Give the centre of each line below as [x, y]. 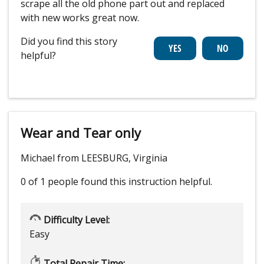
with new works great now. [80, 18]
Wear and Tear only [81, 133]
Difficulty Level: [75, 220]
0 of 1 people [49, 182]
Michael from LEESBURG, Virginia [94, 158]
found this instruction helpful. [146, 182]
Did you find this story [69, 42]
